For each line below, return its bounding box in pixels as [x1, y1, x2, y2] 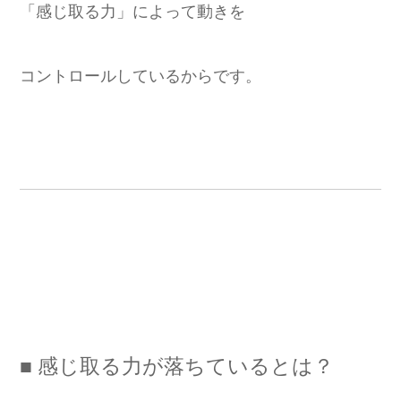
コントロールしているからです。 [20, 66, 261, 85]
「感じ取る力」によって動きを [20, 2, 245, 21]
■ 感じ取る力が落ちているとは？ [20, 354, 334, 378]
